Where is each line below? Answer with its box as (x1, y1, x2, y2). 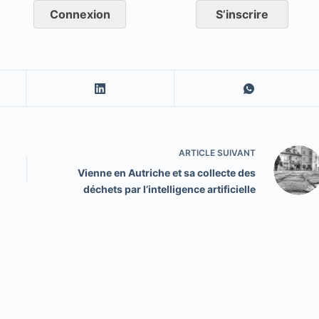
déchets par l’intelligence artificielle (83, 183, 256, 195)
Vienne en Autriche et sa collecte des (77, 167, 256, 179)
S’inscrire (215, 7, 268, 21)
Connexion (49, 7, 110, 21)
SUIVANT (214, 147, 256, 158)
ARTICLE (178, 147, 215, 158)
